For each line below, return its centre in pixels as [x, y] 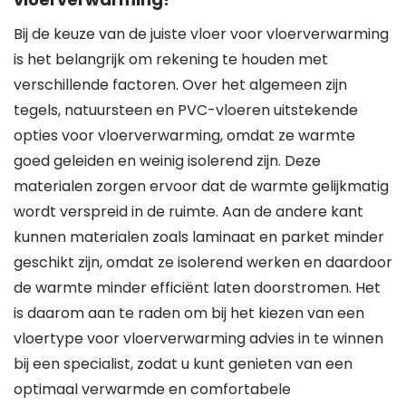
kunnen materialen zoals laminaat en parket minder [199, 237]
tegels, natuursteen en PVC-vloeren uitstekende [186, 110]
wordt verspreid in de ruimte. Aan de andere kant [188, 212]
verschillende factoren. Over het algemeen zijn [180, 85]
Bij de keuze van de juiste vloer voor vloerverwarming [201, 34]
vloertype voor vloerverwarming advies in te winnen [198, 338]
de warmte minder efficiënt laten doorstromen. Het [197, 288]
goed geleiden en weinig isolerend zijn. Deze [167, 161]
